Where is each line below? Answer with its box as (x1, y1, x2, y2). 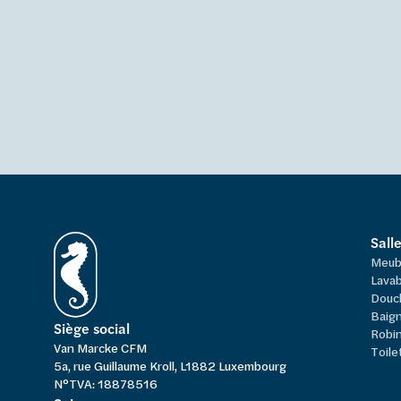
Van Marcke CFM (54, 338, 147, 356)
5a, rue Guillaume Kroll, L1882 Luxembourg (54, 356, 286, 374)
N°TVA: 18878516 (54, 374, 158, 392)
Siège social (54, 318, 130, 338)
